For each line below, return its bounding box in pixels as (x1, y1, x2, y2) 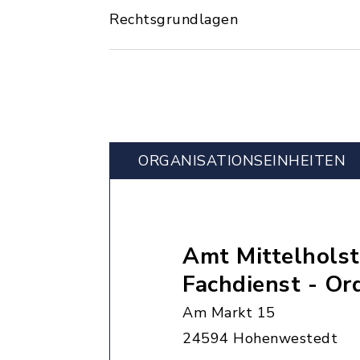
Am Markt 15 (182, 303, 276, 322)
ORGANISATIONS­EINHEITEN (138, 151, 346, 170)
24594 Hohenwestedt (182, 329, 337, 348)
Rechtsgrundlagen (109, 10, 238, 29)
